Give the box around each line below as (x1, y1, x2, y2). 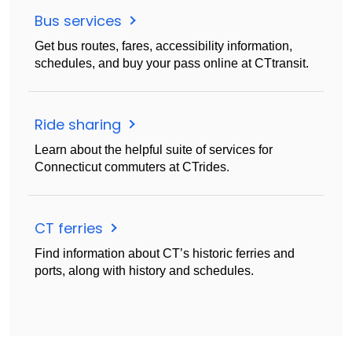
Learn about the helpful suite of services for (35, 143, 273, 157)
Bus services (35, 11, 126, 31)
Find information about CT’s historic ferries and (35, 247, 295, 261)
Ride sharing (35, 115, 125, 135)
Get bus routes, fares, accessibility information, (35, 39, 292, 53)
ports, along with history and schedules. (35, 264, 254, 278)
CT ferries (35, 218, 107, 239)
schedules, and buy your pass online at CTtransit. (35, 57, 309, 71)
